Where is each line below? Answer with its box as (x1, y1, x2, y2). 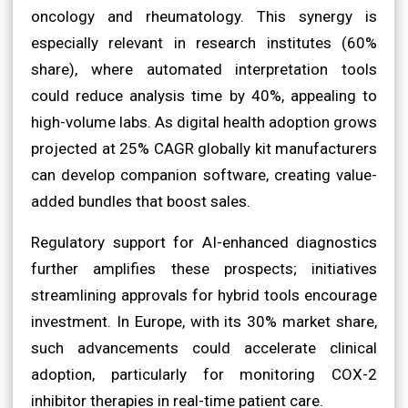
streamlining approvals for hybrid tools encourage (31, 285, 377, 304)
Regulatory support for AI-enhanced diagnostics (31, 232, 377, 251)
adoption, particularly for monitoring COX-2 (31, 364, 377, 383)
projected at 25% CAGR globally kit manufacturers (31, 138, 377, 158)
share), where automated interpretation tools (31, 59, 377, 78)
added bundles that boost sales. (31, 191, 250, 210)
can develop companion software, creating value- (31, 165, 377, 184)
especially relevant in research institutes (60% (31, 33, 377, 52)
